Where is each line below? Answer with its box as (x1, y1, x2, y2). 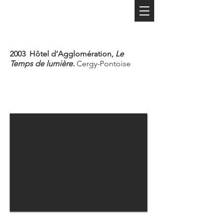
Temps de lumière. (10, 59, 77, 68)
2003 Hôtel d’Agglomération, (10, 49, 115, 58)
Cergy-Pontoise (77, 59, 131, 68)
